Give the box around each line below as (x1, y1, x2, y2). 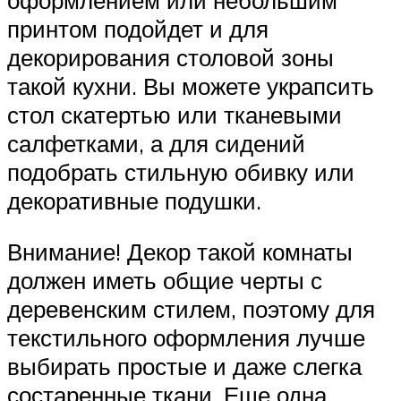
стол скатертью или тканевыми (7, 99, 342, 129)
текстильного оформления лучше (7, 323, 365, 353)
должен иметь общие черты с (7, 266, 322, 295)
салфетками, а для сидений (7, 128, 305, 158)
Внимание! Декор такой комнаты (7, 237, 353, 267)
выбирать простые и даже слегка (7, 352, 362, 381)
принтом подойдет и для (7, 13, 269, 43)
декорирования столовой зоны (7, 42, 334, 72)
